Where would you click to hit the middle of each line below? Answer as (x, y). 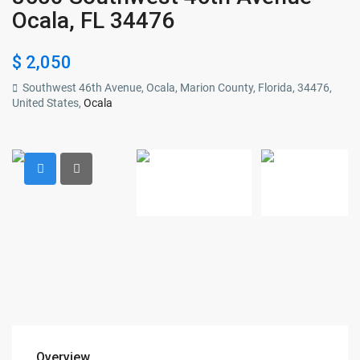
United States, (48, 103)
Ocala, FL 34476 (94, 21)
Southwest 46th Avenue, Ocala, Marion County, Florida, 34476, (176, 88)
